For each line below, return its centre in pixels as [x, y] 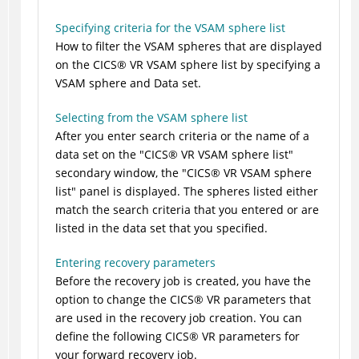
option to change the [112, 300]
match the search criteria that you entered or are [187, 210]
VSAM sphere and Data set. [128, 83]
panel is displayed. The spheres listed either [197, 192]
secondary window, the [118, 173]
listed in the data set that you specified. [161, 228]
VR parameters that [257, 300]
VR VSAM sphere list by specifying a [223, 65]
